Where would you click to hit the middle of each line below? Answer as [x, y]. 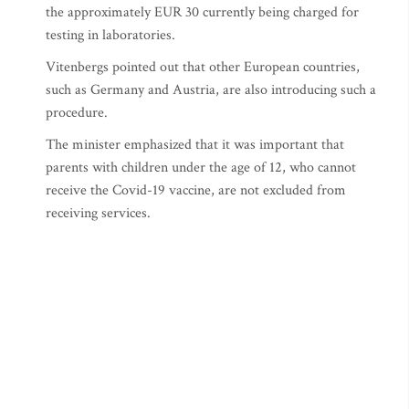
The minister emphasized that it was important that [195, 145]
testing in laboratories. [110, 35]
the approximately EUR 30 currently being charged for [202, 12]
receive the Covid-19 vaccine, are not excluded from [196, 190]
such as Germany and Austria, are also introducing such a [211, 90]
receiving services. [98, 213]
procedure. [77, 113]
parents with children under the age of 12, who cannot [201, 168]
